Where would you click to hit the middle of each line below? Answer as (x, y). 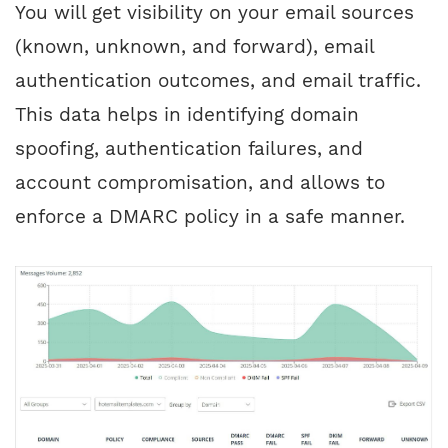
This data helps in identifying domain (187, 115)
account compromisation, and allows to (200, 183)
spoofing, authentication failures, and (189, 149)
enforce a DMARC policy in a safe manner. (210, 217)
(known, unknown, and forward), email (194, 47)
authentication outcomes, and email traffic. (218, 81)
